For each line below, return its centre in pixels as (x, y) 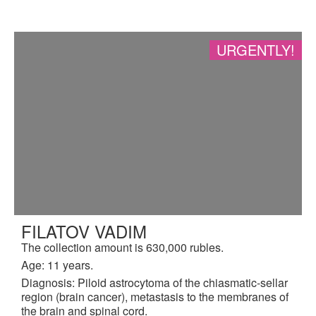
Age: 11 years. (57, 265)
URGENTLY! (256, 49)
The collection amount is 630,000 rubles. (122, 247)
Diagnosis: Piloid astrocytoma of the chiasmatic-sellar (154, 282)
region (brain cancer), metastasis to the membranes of (155, 296)
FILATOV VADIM (84, 231)
